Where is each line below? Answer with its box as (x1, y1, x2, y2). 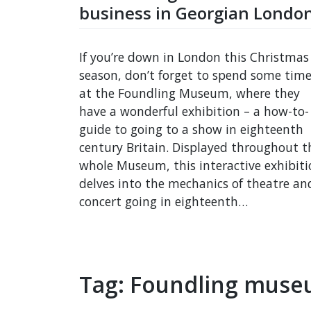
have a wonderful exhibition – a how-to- (79, 102, 309, 119)
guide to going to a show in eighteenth (79, 120, 303, 137)
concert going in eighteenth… (79, 192, 248, 210)
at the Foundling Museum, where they (79, 84, 300, 101)
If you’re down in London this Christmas (79, 48, 309, 65)
